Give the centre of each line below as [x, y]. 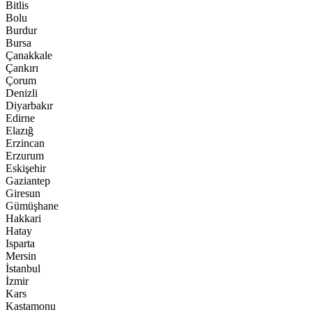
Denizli [22, 93]
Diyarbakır [29, 106]
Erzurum [25, 156]
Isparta [20, 243]
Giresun [23, 193]
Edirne [20, 118]
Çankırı [22, 68]
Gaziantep [28, 181]
